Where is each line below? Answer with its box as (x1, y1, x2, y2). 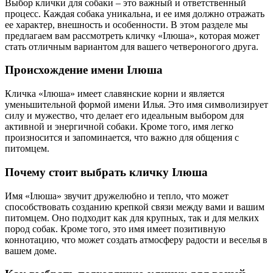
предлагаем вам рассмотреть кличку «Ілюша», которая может (5, 30, 260, 41)
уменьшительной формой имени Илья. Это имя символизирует (5, 99, 268, 110)
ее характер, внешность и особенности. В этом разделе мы (5, 19, 248, 30)
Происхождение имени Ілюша (5, 63, 163, 77)
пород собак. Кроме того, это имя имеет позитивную (5, 223, 225, 234)
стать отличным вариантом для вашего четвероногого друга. (5, 41, 258, 52)
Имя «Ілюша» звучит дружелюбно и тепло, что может (5, 190, 229, 201)
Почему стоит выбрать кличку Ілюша (5, 165, 208, 179)
